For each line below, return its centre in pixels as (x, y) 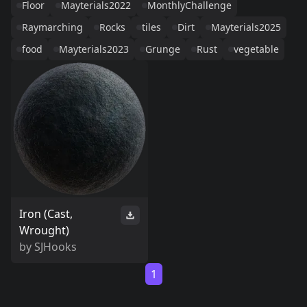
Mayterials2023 (94, 49)
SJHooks (56, 247)
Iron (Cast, (46, 214)
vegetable (256, 49)
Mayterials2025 (246, 27)
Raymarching (52, 27)
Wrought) (44, 230)
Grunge (163, 49)
